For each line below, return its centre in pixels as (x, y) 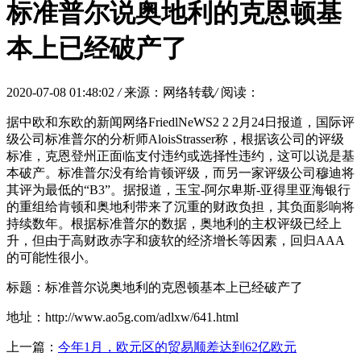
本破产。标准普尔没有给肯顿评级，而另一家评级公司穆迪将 (180, 172)
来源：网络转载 (169, 92)
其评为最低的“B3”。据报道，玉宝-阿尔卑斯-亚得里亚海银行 (178, 189)
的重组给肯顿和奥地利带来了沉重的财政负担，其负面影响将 (180, 206)
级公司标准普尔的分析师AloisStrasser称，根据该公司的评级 (175, 139)
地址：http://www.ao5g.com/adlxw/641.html (122, 317)
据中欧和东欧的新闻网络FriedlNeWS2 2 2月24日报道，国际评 (180, 122)
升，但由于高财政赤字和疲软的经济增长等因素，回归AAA (176, 240)
